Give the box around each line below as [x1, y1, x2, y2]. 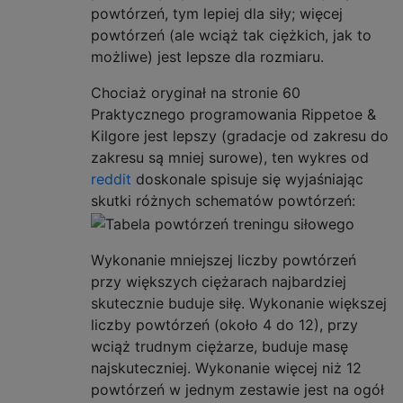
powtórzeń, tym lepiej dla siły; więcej [91, 4, 343, 22]
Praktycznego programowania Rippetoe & [91, 105, 376, 123]
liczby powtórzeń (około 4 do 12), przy [91, 315, 358, 334]
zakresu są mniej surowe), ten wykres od [91, 148, 369, 166]
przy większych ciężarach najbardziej [91, 272, 346, 291]
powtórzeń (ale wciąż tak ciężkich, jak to [91, 26, 372, 44]
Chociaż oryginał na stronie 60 [91, 84, 300, 102]
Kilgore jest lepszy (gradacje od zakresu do [91, 127, 389, 145]
